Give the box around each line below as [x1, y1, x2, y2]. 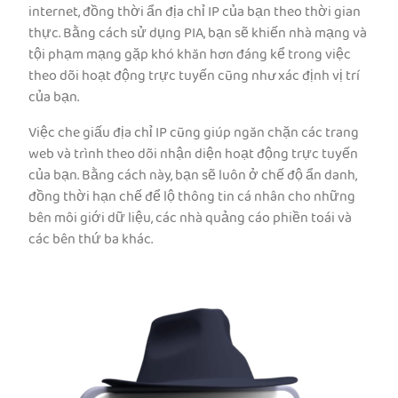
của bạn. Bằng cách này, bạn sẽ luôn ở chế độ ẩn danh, [28, 163, 357, 189]
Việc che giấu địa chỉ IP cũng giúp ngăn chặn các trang [28, 121, 359, 147]
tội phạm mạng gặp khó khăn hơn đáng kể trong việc [28, 43, 351, 68]
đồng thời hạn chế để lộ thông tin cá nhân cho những [28, 185, 355, 211]
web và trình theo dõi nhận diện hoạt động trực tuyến [28, 142, 358, 168]
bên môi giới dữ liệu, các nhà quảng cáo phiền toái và [28, 206, 352, 232]
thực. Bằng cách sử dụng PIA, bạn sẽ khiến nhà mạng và [28, 21, 367, 47]
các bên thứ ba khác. [28, 227, 153, 253]
